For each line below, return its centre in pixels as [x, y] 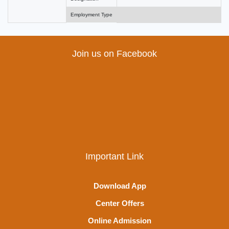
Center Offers [120, 203]
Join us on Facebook [114, 53]
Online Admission [120, 220]
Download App [120, 186]
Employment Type [91, 14]
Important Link [114, 156]
